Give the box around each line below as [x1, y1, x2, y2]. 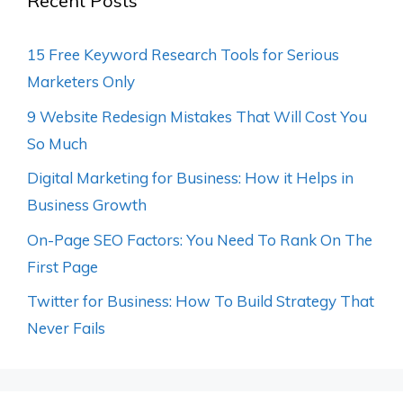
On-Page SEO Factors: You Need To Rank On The [27, 229, 372, 249]
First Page [27, 256, 98, 276]
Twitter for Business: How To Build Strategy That [27, 291, 374, 311]
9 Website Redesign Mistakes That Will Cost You [27, 106, 367, 126]
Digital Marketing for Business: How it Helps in [27, 168, 354, 188]
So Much [27, 133, 87, 153]
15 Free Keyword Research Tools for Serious [27, 45, 339, 65]
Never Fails [27, 318, 105, 338]
